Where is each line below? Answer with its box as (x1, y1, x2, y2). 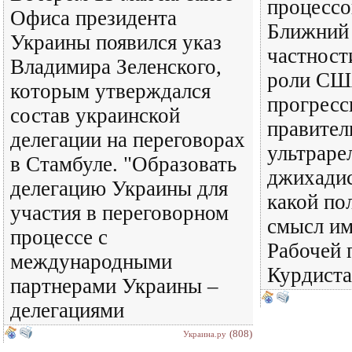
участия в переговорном (10, 201, 229, 225)
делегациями (10, 299, 124, 322)
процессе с (10, 225, 108, 249)
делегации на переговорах (10, 128, 245, 152)
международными (10, 250, 172, 273)
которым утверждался (10, 79, 211, 103)
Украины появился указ (10, 31, 222, 54)
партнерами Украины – (10, 274, 218, 298)
